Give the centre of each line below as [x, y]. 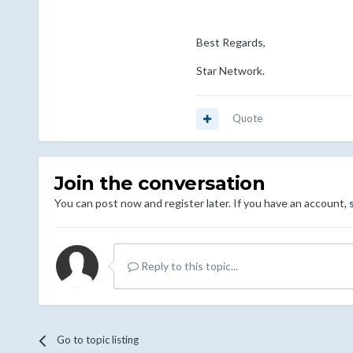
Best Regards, [230, 43]
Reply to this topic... [188, 266]
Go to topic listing [97, 340]
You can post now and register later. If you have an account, [201, 203]
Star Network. [230, 71]
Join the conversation [160, 184]
